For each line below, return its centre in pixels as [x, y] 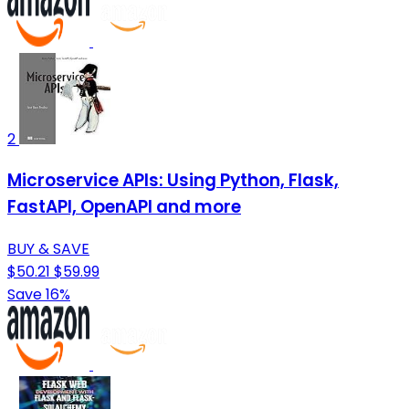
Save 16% [39, 295]
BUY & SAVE [48, 249]
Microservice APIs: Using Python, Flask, [173, 181]
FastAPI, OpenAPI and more [124, 207]
